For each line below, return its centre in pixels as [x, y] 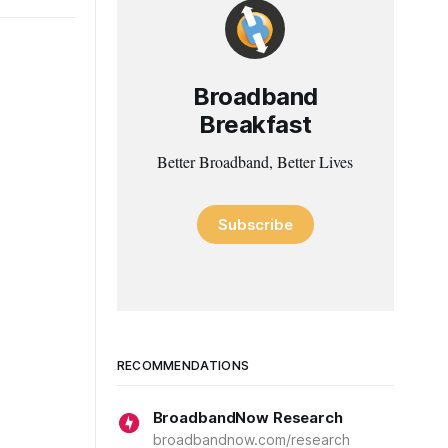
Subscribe [255, 224]
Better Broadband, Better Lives [255, 161]
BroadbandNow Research [247, 417]
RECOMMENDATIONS [183, 365]
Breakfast [255, 124]
